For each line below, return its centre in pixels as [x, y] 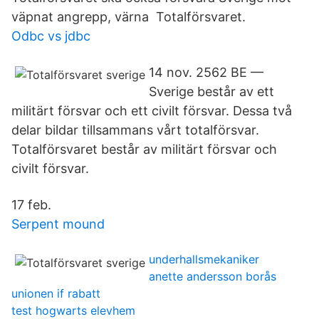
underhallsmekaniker [204, 259]
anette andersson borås [213, 276]
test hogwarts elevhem [73, 310]
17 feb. [31, 205]
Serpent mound [58, 224]
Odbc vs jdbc [51, 36]
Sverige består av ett [211, 91]
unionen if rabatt [56, 293]
